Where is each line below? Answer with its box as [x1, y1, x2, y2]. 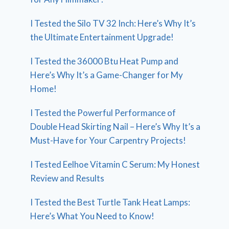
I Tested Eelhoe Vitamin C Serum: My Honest [30, 158, 200, 170]
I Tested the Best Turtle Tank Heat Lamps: [30, 196, 191, 208]
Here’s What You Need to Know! [30, 210, 155, 221]
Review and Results [30, 172, 105, 184]
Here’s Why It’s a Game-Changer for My [30, 69, 184, 80]
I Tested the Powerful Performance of [30, 107, 176, 118]
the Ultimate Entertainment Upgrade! [30, 31, 174, 42]
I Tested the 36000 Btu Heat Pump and [30, 55, 179, 66]
